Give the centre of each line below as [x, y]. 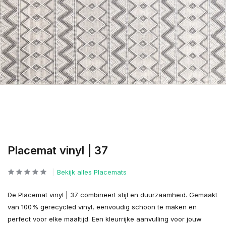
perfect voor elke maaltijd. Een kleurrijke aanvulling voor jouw [105, 219]
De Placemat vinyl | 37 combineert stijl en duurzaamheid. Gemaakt [112, 195]
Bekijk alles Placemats [92, 172]
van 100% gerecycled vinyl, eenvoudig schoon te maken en [102, 207]
